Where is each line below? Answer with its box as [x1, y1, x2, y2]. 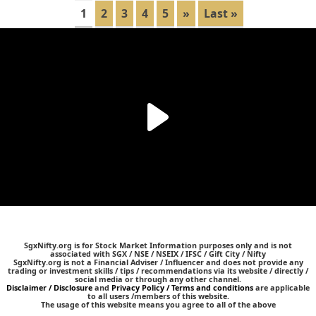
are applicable [253, 282, 310, 293]
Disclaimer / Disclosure [6, 282, 95, 293]
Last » [203, 6, 238, 21]
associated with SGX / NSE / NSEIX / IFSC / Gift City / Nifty [50, 248, 266, 259]
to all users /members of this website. [87, 291, 229, 301]
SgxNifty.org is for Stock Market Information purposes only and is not [24, 240, 292, 250]
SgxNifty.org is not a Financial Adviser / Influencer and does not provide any [13, 257, 303, 267]
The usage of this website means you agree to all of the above [40, 299, 276, 310]
